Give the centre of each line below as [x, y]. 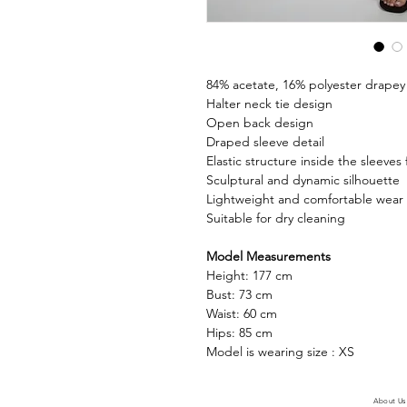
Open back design [260, 123]
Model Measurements [268, 256]
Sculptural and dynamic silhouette [303, 180]
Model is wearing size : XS [280, 352]
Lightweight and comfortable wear [305, 199]
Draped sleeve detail [265, 142]
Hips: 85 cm [239, 333]
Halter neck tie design [269, 104]
